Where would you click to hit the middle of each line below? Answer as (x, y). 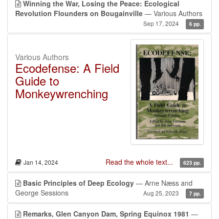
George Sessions (42, 193)
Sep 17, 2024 (161, 23)
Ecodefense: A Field (67, 68)
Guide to (37, 81)
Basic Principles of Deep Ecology (78, 183)
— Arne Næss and (163, 183)
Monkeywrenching (62, 93)
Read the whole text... (141, 162)
